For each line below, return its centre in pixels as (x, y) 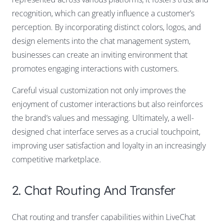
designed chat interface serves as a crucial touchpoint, (106, 131)
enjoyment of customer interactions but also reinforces (107, 104)
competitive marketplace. (56, 159)
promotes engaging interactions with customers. (95, 68)
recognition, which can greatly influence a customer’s (103, 13)
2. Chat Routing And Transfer (94, 190)
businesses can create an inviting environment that (100, 55)
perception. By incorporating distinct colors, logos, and (107, 27)
